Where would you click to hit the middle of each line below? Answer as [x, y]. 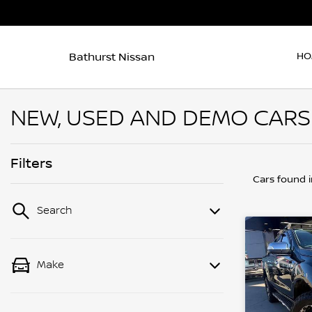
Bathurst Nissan [112, 57]
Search [55, 211]
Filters [31, 164]
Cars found [281, 180]
